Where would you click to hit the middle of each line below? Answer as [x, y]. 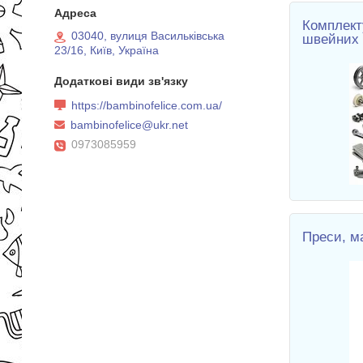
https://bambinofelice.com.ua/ [147, 105]
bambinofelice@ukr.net [129, 125]
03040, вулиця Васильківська [148, 36]
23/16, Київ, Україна [107, 51]
